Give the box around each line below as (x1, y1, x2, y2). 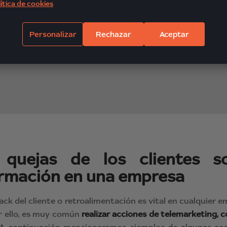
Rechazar (96, 29, 131, 39)
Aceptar (160, 29, 189, 39)
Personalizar (29, 29, 77, 39)
